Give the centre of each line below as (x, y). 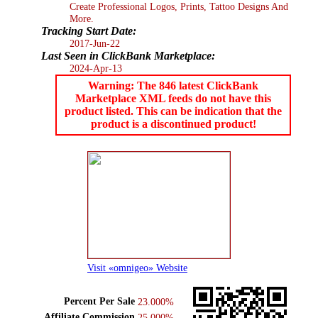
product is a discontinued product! (173, 124)
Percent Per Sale (99, 301)
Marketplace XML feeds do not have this (173, 98)
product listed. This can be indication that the (173, 111)
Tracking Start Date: (89, 31)
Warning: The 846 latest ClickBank (173, 85)
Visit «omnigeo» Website (137, 267)
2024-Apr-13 (96, 68)
